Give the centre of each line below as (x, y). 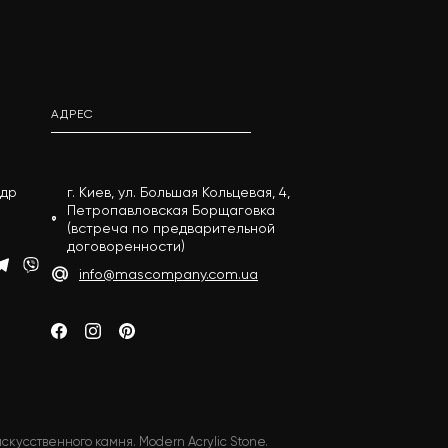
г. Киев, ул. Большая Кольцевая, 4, (179, 192)
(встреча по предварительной (171, 228)
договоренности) (126, 246)
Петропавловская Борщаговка (171, 210)
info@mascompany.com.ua (168, 274)
